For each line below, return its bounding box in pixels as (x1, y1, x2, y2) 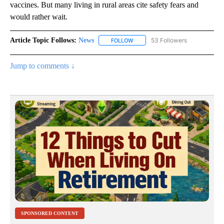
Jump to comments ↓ (10, 61, 75, 70)
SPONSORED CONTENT (21, 210, 78, 216)
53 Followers (151, 36, 187, 44)
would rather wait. (10, 12, 69, 21)
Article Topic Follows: (10, 36, 76, 44)
